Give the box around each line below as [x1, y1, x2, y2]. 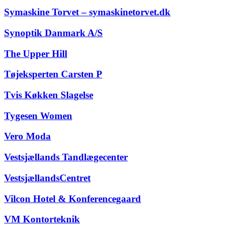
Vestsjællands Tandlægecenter [4, 152, 128, 163]
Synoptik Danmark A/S [4, 27, 103, 38]
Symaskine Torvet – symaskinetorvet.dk [4, 7, 170, 18]
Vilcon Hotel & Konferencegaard [4, 193, 141, 204]
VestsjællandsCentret [4, 172, 91, 183]
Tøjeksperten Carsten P [4, 69, 102, 80]
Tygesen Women [4, 110, 72, 121]
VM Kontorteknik [4, 214, 80, 225]
